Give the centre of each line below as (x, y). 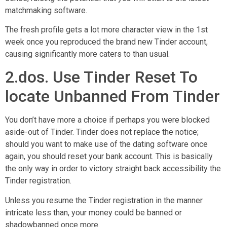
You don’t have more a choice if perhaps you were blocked (107, 120)
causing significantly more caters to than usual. (87, 54)
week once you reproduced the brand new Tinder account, (106, 42)
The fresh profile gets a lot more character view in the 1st (106, 29)
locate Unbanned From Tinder (112, 97)
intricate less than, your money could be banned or (93, 212)
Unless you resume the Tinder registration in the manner (104, 200)
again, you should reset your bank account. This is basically (109, 157)
